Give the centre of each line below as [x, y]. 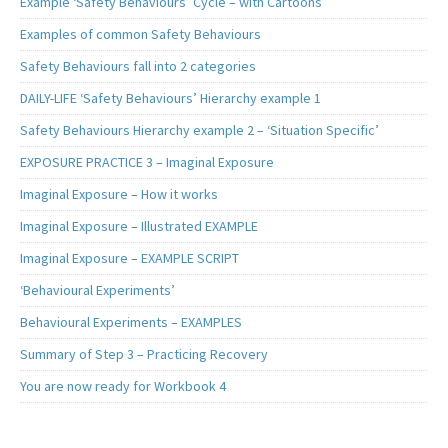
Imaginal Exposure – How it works [119, 194]
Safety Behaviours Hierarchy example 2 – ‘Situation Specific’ [199, 130]
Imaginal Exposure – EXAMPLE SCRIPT [129, 258]
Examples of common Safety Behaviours [140, 34]
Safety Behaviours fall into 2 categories [138, 66]
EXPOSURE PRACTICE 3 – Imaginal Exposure [147, 162]
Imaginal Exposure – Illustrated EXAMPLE [139, 226]
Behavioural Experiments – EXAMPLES [131, 322]
